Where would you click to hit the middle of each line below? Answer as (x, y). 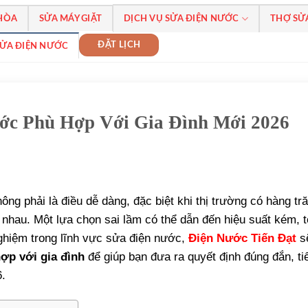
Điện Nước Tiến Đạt (242, 238)
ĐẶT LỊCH (119, 45)
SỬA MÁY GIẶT (71, 19)
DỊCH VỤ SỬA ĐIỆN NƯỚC (181, 19)
